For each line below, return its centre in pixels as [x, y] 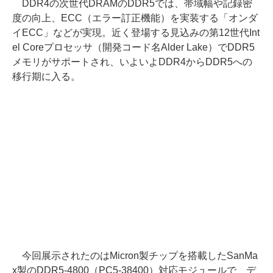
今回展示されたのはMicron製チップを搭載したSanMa [135, 255]
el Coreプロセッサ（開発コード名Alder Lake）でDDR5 [133, 47]
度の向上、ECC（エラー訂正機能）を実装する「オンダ [135, 18]
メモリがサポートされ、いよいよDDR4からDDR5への [132, 62]
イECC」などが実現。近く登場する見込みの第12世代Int [136, 32]
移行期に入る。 [46, 76]
